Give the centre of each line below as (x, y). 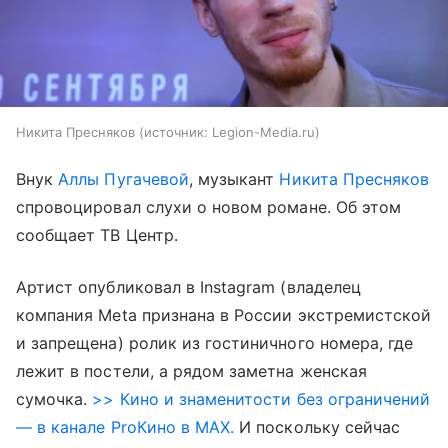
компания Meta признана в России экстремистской (224, 315)
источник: (176, 132)
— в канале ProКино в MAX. (125, 427)
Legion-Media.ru (263, 132)
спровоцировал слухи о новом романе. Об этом (209, 207)
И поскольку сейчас (317, 427)
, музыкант (234, 179)
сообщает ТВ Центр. (97, 235)
